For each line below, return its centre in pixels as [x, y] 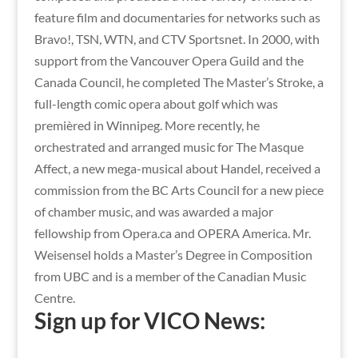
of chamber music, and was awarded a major [153, 211]
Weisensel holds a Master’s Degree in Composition [173, 255]
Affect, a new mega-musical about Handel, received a [177, 168]
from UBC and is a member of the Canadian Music [170, 276]
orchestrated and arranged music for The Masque [169, 147]
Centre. [54, 298]
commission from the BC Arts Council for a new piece [179, 190]
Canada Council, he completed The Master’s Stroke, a [179, 82]
